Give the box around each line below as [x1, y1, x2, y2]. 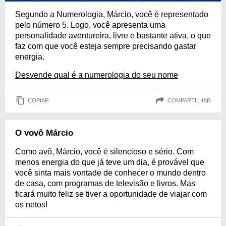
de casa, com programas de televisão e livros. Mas [15, 179, 195, 188]
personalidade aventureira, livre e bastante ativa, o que [15, 31, 211, 40]
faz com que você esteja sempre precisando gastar [15, 42, 196, 50]
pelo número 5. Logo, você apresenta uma [15, 21, 165, 29]
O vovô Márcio [15, 128, 73, 138]
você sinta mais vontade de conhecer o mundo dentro [15, 168, 206, 177]
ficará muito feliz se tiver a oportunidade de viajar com [15, 190, 207, 198]
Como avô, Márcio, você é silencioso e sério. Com [15, 147, 194, 156]
